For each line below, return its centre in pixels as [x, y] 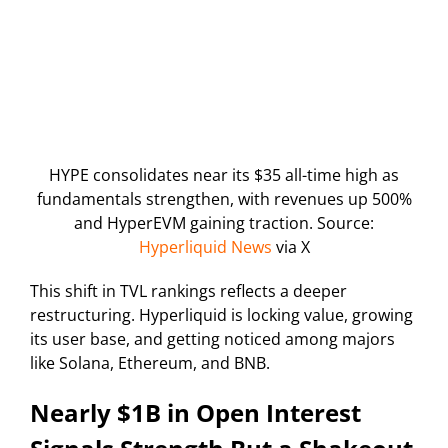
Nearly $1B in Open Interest [195, 413]
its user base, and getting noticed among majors [212, 339]
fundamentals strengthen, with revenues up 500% [224, 199]
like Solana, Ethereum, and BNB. [150, 363]
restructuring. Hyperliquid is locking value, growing [221, 315]
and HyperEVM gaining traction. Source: [224, 223]
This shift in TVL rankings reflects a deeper [188, 291]
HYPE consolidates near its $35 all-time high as [224, 175]
